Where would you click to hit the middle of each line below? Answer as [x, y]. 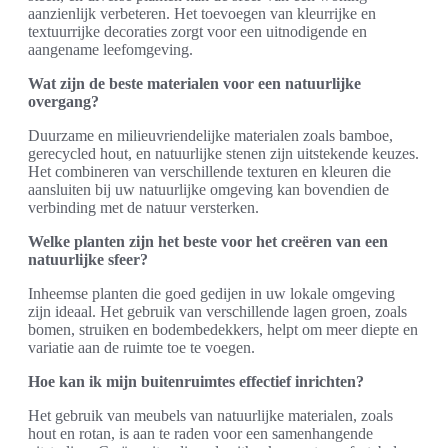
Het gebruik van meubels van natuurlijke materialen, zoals [210, 416]
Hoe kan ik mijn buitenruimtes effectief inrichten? [196, 382]
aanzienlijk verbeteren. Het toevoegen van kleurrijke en [202, 14]
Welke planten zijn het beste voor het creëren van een [208, 242]
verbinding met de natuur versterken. [143, 208]
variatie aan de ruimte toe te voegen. [141, 348]
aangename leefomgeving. [110, 50]
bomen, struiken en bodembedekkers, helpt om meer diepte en [223, 330]
